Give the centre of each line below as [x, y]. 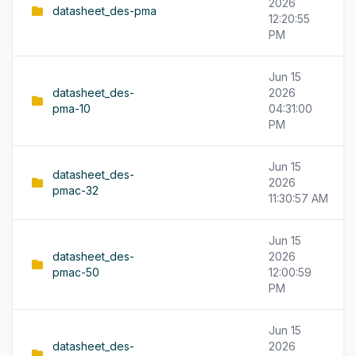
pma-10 [72, 108]
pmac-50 [76, 272]
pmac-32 [75, 190]
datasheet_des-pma [104, 11]
